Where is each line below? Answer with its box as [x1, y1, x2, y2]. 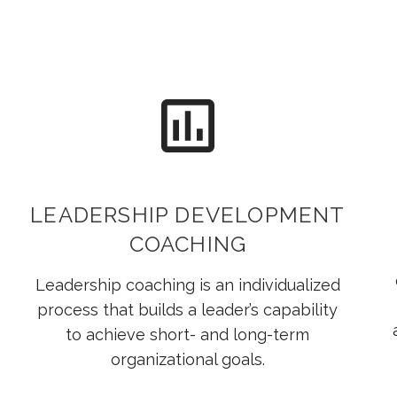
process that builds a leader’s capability [37, 300, 339, 320]
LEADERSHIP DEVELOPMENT [30, 202, 346, 229]
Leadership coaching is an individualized [35, 276, 340, 295]
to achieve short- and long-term [66, 325, 310, 345]
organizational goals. [110, 350, 265, 370]
